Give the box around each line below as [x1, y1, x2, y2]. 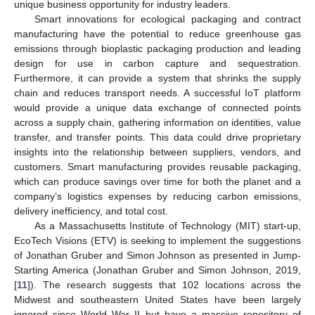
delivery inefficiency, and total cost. [14, 205, 168, 217]
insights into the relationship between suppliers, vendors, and [14, 146, 301, 158]
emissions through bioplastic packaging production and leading [14, 43, 301, 55]
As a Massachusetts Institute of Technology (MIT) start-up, [34, 220, 301, 232]
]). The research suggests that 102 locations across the [27, 279, 301, 291]
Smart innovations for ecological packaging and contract [34, 13, 301, 25]
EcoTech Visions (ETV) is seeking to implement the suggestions [14, 235, 301, 247]
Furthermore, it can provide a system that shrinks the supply [14, 72, 301, 84]
